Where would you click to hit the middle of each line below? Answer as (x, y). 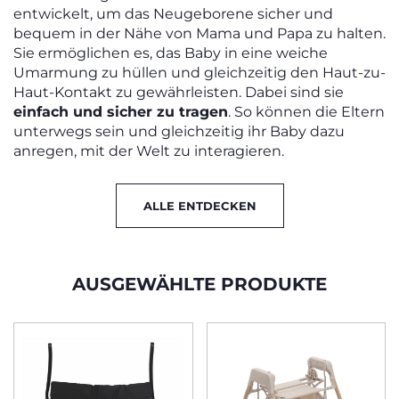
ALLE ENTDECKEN (199, 205)
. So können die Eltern (306, 111)
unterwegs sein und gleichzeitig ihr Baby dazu (179, 131)
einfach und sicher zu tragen (121, 111)
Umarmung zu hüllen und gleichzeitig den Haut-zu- (199, 72)
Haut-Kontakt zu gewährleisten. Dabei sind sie (179, 92)
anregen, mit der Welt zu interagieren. (149, 151)
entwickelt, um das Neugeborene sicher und (173, 13)
